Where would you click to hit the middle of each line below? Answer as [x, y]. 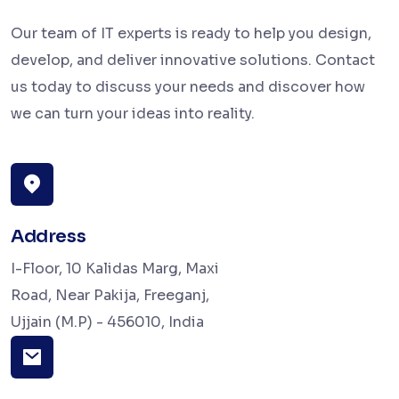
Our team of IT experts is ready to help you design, [191, 33]
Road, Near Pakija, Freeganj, [110, 295]
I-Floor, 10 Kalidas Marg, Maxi [115, 269]
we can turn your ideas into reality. [133, 114]
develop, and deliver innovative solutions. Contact [193, 60]
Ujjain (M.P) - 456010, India [107, 322]
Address [49, 236]
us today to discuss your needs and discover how [188, 87]
